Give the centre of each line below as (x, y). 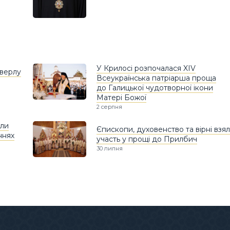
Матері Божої (121, 98)
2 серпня (109, 107)
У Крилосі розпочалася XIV (146, 69)
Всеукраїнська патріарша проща (156, 78)
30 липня (110, 149)
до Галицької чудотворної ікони (155, 88)
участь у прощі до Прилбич (147, 139)
